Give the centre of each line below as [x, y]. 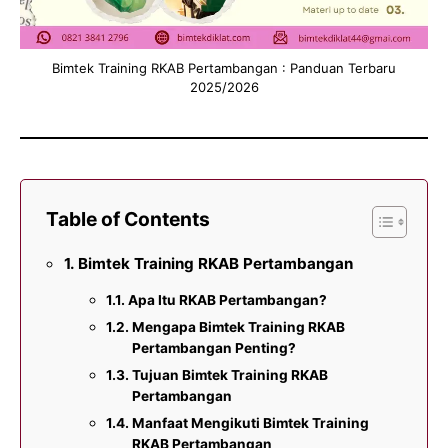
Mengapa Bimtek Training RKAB [238, 326]
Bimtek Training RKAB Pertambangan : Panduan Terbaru [224, 67]
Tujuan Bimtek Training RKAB [229, 374]
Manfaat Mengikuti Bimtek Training [250, 422]
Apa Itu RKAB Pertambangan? [227, 299]
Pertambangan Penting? [213, 347]
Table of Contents [128, 218]
